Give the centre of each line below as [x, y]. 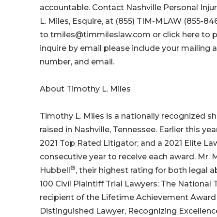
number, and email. [77, 62]
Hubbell [55, 170]
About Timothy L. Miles [85, 89]
